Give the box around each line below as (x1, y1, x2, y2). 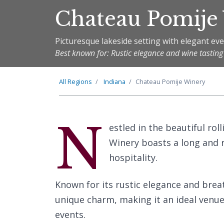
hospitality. (108, 151, 157, 163)
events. (55, 208, 85, 220)
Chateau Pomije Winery (135, 77, 205, 86)
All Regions (59, 77, 92, 86)
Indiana (103, 77, 125, 86)
